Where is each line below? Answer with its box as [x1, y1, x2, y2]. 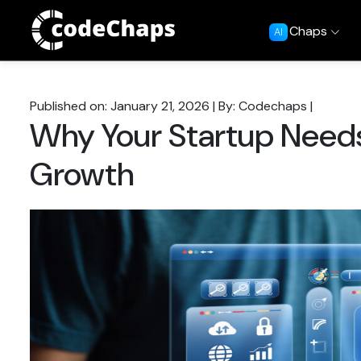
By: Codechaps [218, 98, 307, 114]
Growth [30, 153, 134, 195]
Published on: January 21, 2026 [30, 98, 210, 114]
